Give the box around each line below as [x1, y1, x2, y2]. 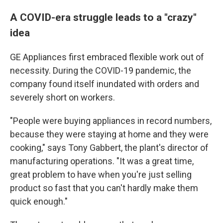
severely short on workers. [10, 92, 115, 103]
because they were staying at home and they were [10, 129, 209, 140]
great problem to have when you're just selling [10, 169, 192, 180]
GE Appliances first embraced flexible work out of [10, 52, 204, 63]
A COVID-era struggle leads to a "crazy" [10, 11, 197, 24]
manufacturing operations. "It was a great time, [10, 156, 194, 167]
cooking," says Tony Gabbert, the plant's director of [10, 142, 209, 153]
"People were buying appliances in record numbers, [10, 115, 212, 126]
